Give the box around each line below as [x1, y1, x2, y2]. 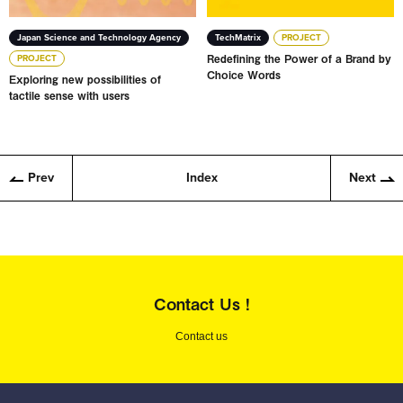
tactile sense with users [9, 87, 130, 104]
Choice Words [207, 67, 282, 84]
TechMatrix [215, 32, 262, 44]
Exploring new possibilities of [9, 71, 161, 88]
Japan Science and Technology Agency [17, 32, 181, 44]
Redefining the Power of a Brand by [207, 50, 392, 67]
